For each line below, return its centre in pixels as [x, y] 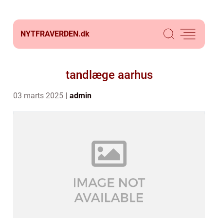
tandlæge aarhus [109, 75]
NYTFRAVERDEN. [51, 34]
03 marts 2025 [39, 96]
